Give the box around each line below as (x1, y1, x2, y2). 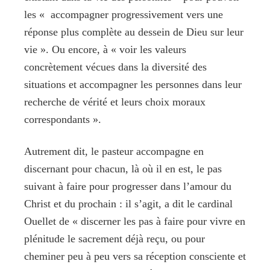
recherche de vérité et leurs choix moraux (24, 95, 206, 108)
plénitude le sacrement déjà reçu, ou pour (24, 232, 205, 245)
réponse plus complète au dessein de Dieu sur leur (24, 25, 243, 38)
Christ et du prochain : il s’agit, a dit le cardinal (24, 197, 233, 210)
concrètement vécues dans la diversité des (24, 60, 207, 73)
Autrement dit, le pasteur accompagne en (24, 145, 204, 157)
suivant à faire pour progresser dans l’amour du (24, 180, 231, 192)
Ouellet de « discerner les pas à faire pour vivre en (24, 215, 245, 227)
